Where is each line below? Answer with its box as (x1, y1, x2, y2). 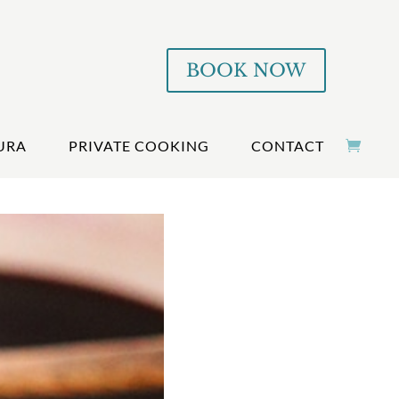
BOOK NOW (185, 60, 306, 81)
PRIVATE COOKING (68, 136, 209, 154)
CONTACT (251, 136, 325, 154)
